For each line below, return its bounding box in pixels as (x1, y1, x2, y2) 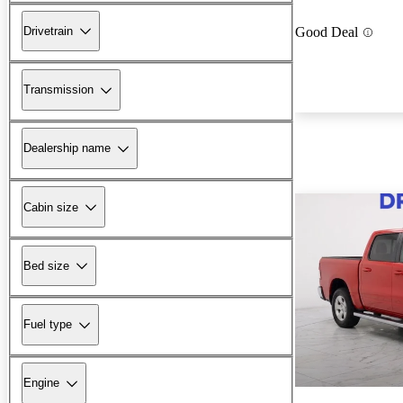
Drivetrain (23, 23, 73, 38)
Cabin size (23, 200, 78, 214)
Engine (23, 376, 59, 390)
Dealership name (23, 141, 111, 156)
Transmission (23, 83, 94, 97)
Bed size (23, 258, 69, 273)
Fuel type (23, 318, 72, 332)
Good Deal (295, 24, 358, 40)
